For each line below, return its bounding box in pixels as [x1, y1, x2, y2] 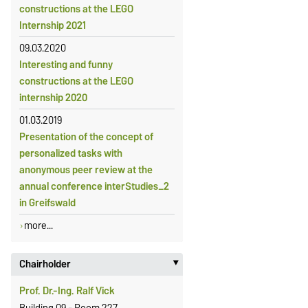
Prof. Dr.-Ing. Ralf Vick [19, 282, 115, 299]
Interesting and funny [19, 56, 113, 73]
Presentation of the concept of [19, 128, 153, 145]
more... [23, 217, 53, 234]
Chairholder [19, 256, 71, 273]
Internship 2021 [19, 16, 86, 34]
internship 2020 [19, 89, 87, 106]
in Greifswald [19, 194, 76, 211]
